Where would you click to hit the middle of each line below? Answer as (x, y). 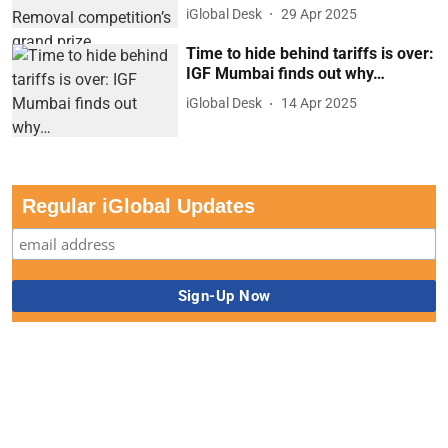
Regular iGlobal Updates (138, 206)
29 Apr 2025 (319, 13)
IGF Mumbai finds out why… (286, 73)
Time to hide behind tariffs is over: (310, 53)
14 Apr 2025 (319, 103)
